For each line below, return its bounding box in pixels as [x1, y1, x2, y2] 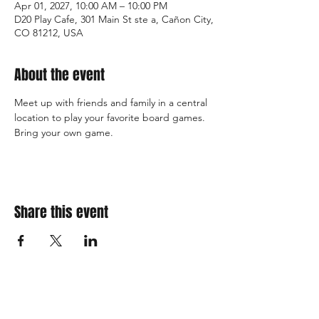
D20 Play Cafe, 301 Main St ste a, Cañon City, [14, 13, 214, 26]
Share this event [14, 202, 108, 223]
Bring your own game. [14, 126, 116, 139]
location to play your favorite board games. [14, 111, 208, 124]
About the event [14, 64, 105, 85]
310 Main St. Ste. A [61, 300, 150, 314]
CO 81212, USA [14, 26, 83, 39]
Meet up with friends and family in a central [14, 96, 210, 109]
